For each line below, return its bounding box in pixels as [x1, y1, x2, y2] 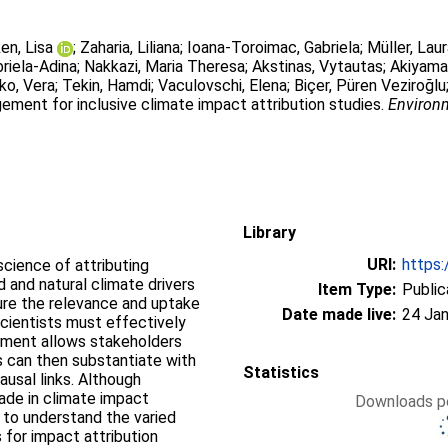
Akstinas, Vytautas [252, 57, 384, 76]
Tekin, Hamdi [62, 76, 152, 95]
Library [243, 222, 296, 242]
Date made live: [282, 304, 396, 324]
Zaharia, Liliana [80, 38, 181, 57]
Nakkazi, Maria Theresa [84, 57, 246, 76]
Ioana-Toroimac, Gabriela [187, 38, 361, 57]
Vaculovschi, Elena [158, 76, 288, 95]
